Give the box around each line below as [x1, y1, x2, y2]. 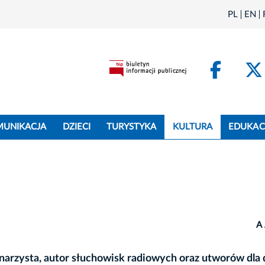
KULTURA [172, 122, 213, 132]
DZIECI [62, 122, 91, 132]
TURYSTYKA [106, 122, 157, 132]
